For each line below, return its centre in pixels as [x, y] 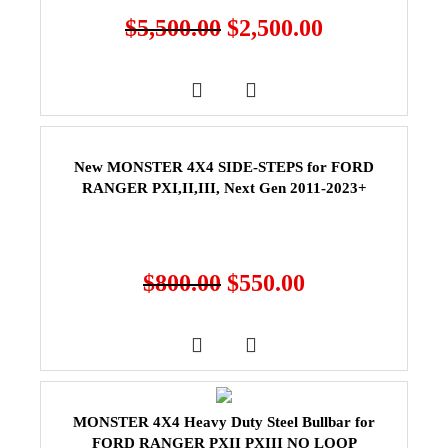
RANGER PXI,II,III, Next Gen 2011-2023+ [224, 187]
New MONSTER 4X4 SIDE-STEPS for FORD [224, 166]
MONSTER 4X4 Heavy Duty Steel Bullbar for [224, 421]
